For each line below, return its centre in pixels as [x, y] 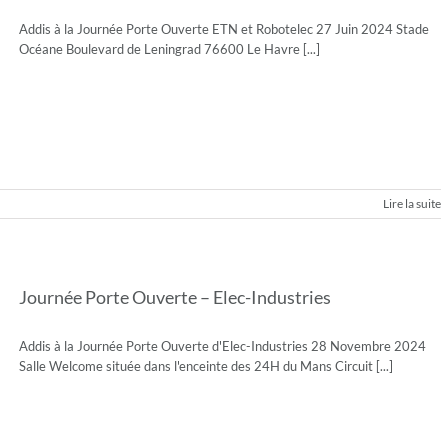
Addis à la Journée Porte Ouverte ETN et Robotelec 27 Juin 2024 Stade [224, 29]
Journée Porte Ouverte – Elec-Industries [175, 297]
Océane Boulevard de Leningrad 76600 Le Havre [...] [169, 49]
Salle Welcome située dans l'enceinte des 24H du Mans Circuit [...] [206, 366]
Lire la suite [412, 203]
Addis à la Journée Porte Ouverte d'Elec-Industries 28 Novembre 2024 [222, 346]
